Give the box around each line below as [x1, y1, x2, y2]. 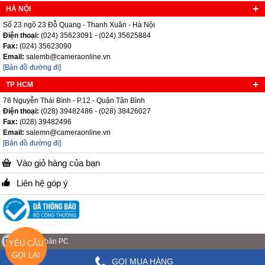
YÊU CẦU [9, 238, 43, 248]
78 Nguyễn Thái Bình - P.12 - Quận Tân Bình [3, 96, 145, 105]
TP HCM [6, 80, 33, 89]
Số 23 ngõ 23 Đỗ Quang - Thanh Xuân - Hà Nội [3, 21, 155, 29]
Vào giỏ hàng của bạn [17, 158, 100, 168]
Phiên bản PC [24, 237, 69, 245]
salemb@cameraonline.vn [24, 53, 111, 61]
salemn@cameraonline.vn [24, 128, 111, 137]
